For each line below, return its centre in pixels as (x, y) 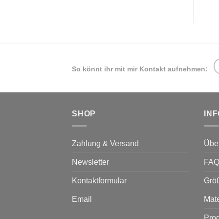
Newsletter (90, 162)
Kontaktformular (99, 180)
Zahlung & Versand (105, 143)
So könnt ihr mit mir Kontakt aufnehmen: (140, 69)
